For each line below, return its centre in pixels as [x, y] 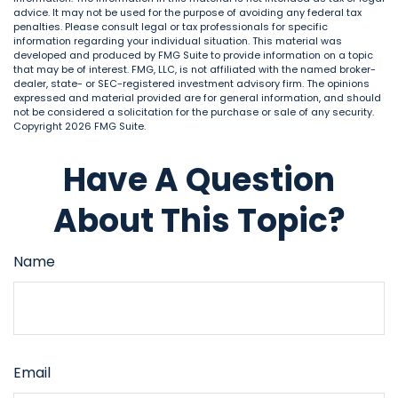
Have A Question [199, 180]
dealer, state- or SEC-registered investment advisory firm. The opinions [191, 84]
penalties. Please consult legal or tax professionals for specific [171, 27]
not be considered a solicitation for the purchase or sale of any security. [194, 112]
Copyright [39, 126]
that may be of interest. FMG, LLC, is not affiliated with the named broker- [195, 69]
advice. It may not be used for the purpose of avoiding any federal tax [187, 12]
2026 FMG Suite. [105, 126]
